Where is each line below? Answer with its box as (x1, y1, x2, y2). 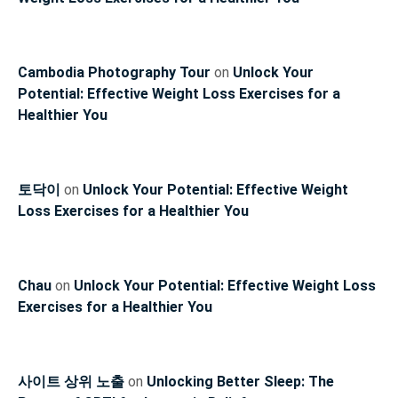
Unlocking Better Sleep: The (147, 373, 334, 391)
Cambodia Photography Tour (18, 64, 211, 82)
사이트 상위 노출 (18, 373, 124, 391)
